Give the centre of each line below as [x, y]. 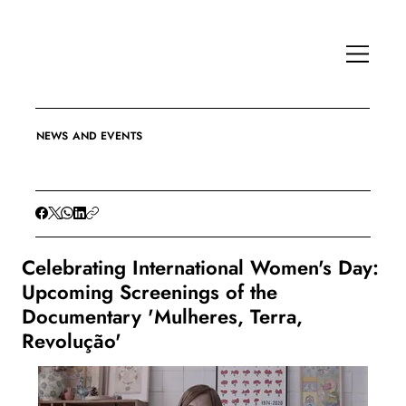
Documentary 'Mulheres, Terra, [162, 317]
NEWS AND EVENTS [89, 136]
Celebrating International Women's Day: [200, 268]
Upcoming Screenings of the [149, 292]
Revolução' [71, 341]
